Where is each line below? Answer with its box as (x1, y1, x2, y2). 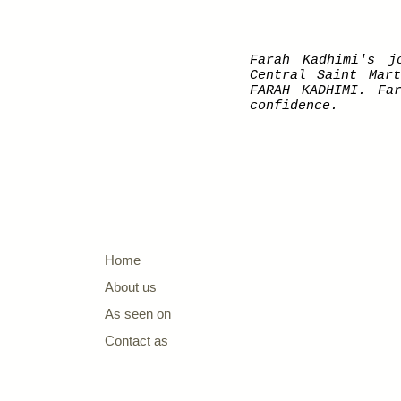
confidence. (250, 98, 338, 114)
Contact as (105, 333, 172, 348)
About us (105, 279, 157, 294)
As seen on (105, 306, 171, 321)
